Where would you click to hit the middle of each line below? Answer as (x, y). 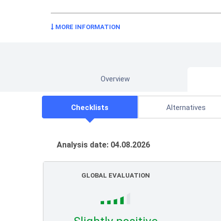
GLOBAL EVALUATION (115, 175)
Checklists (90, 108)
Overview (115, 79)
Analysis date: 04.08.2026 (103, 145)
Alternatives (186, 108)
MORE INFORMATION (87, 27)
